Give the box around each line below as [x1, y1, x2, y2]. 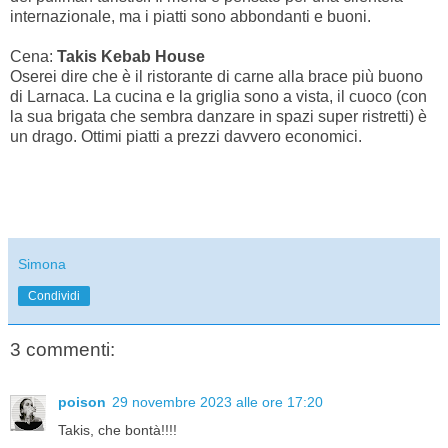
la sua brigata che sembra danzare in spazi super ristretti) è [10, 107, 427, 125]
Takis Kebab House [57, 47, 205, 65]
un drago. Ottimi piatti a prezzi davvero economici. [10, 127, 366, 145]
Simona [18, 256, 66, 273]
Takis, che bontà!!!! [58, 421, 177, 438]
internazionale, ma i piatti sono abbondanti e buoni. [10, 7, 371, 25]
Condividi [28, 289, 80, 304]
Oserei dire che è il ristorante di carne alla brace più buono [10, 67, 423, 85]
